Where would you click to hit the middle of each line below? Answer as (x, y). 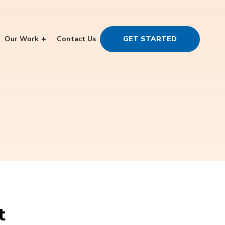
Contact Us (76, 39)
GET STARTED (150, 39)
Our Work (22, 39)
